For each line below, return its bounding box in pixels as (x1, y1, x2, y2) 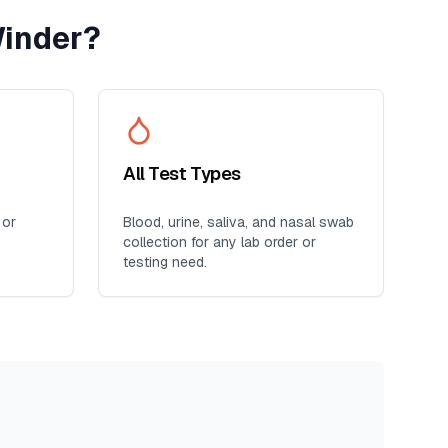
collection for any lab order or (123, 233, 316, 251)
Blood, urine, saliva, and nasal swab (123, 213, 354, 231)
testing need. (123, 253, 207, 271)
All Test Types (123, 162, 241, 185)
